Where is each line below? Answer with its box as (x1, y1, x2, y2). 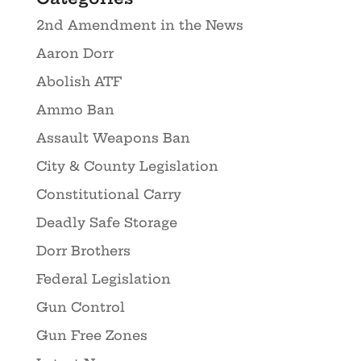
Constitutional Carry (35, 186, 181, 203)
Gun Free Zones (35, 327, 147, 344)
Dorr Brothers (35, 243, 131, 259)
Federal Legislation (35, 271, 171, 288)
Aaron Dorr (35, 45, 114, 62)
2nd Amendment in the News (35, 17, 243, 34)
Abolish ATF (35, 73, 122, 90)
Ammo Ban (35, 102, 114, 118)
